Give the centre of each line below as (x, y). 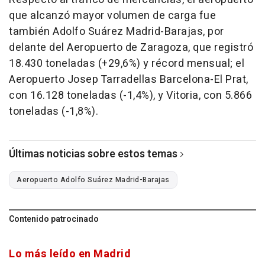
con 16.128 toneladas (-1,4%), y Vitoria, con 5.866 (130, 96)
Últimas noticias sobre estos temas (93, 154)
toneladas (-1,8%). (54, 112)
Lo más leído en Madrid (70, 254)
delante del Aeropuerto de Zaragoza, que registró (131, 48)
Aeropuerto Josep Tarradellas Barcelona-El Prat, (129, 80)
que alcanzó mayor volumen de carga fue (112, 16)
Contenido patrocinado (54, 219)
